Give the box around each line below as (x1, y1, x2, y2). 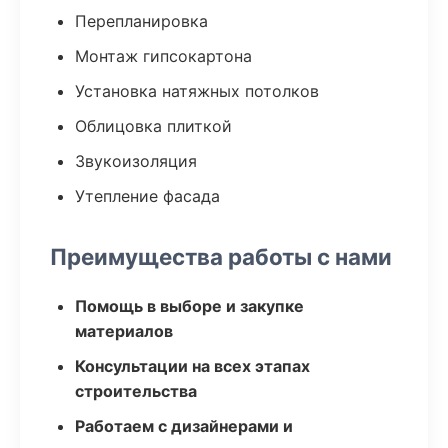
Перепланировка (75, 11, 208, 31)
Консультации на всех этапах (75, 356, 310, 376)
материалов (75, 321, 173, 341)
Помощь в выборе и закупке (75, 296, 304, 316)
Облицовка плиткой (75, 116, 232, 136)
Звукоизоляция (75, 151, 197, 171)
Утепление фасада (75, 186, 220, 206)
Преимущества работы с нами (50, 243, 392, 270)
